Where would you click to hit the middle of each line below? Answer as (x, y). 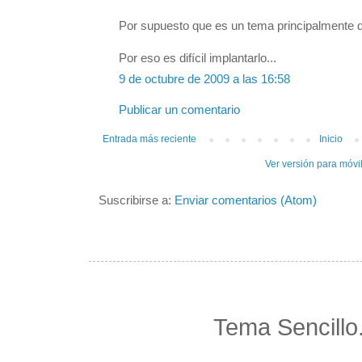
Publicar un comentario (179, 110)
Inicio (331, 139)
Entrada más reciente (149, 139)
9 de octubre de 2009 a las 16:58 (204, 80)
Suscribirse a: (137, 201)
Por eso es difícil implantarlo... (198, 59)
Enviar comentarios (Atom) (246, 201)
